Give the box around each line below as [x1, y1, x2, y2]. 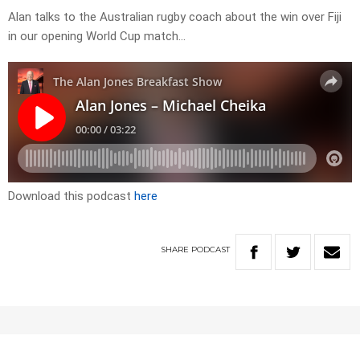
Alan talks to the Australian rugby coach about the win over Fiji [8, 10, 342, 25]
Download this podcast [8, 189, 134, 204]
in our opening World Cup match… [8, 29, 186, 44]
